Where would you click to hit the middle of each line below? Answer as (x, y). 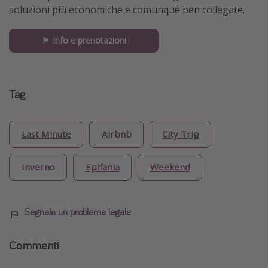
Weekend (170, 167)
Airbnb (116, 134)
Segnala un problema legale (78, 211)
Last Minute (46, 134)
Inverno (38, 167)
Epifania (102, 167)
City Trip (180, 134)
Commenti (34, 245)
